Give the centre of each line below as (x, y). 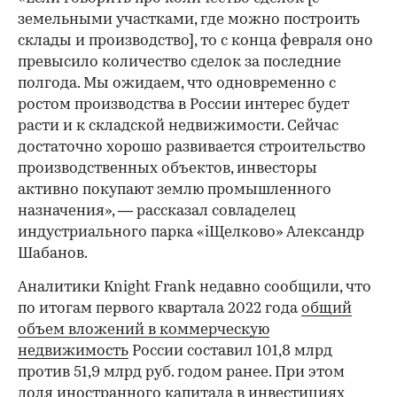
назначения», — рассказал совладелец (157, 212)
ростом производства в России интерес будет (183, 105)
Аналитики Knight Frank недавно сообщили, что (195, 288)
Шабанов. (53, 254)
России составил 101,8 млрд (230, 352)
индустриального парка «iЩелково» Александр (191, 233)
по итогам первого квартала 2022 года (160, 309)
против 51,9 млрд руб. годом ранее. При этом (181, 373)
